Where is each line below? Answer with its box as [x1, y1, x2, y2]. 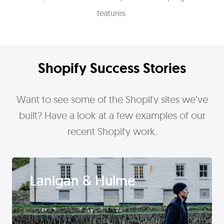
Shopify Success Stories [38, 59, 186, 78]
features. [97, 8, 127, 18]
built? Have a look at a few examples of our [18, 109, 205, 122]
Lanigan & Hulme [30, 171, 135, 190]
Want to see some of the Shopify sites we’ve [16, 93, 208, 106]
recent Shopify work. [67, 125, 157, 138]
